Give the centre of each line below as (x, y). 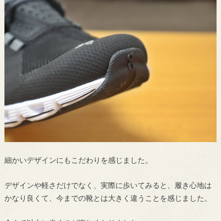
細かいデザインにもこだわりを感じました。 (78, 160)
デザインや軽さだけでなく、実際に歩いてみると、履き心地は (108, 185)
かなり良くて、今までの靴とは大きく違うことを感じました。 (108, 198)
